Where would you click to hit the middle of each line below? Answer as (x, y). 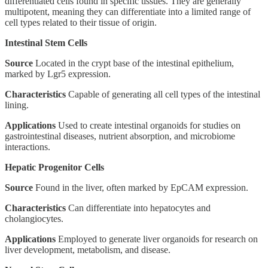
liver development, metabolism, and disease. (88, 249)
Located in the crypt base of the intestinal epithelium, (133, 63)
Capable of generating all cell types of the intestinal (163, 94)
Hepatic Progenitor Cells (54, 167)
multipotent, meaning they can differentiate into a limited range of (128, 11)
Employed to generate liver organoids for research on (157, 239)
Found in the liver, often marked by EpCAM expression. (141, 187)
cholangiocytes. (34, 218)
